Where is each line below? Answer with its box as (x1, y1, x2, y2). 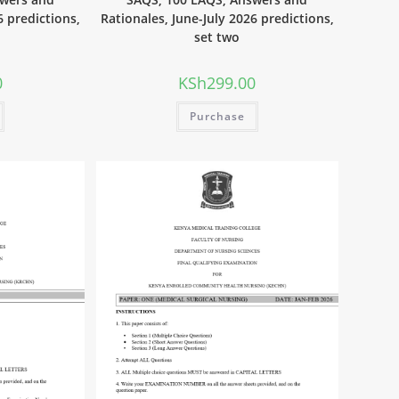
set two (194, 28, 240, 46)
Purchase (189, 109, 245, 125)
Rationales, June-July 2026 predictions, (100, 10, 334, 28)
